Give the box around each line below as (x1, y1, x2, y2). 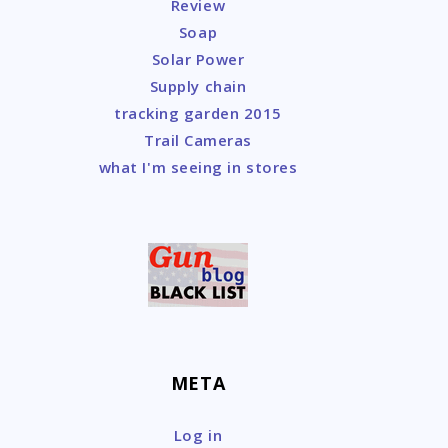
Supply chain (149, 76, 247, 96)
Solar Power (151, 49, 245, 69)
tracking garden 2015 (114, 103, 282, 123)
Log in (173, 425, 223, 445)
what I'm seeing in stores (98, 157, 298, 177)
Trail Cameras (143, 130, 253, 150)
